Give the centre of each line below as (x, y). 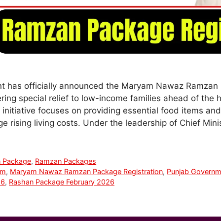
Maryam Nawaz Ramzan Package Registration (87, 171)
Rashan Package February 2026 (62, 182)
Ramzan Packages (66, 161)
